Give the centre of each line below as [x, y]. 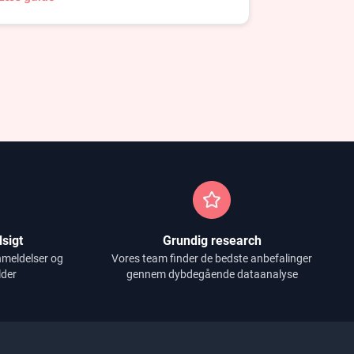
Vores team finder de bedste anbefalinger [212, 258]
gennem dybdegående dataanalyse [212, 274]
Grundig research [212, 241]
